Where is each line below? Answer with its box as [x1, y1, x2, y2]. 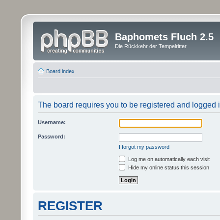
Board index [46, 68, 75, 74]
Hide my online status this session [127, 164, 209, 170]
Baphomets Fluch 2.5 [115, 31, 214, 42]
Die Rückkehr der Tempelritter [115, 43, 187, 49]
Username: [38, 119, 66, 125]
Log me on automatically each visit [127, 156, 210, 162]
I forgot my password [119, 143, 169, 150]
